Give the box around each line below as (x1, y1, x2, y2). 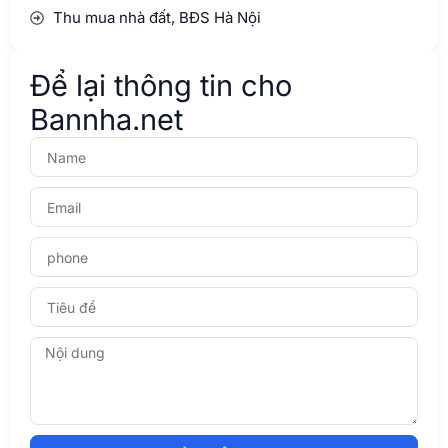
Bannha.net (30, 102, 183, 138)
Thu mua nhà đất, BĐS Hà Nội (52, 8, 261, 28)
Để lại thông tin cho (30, 68, 292, 104)
